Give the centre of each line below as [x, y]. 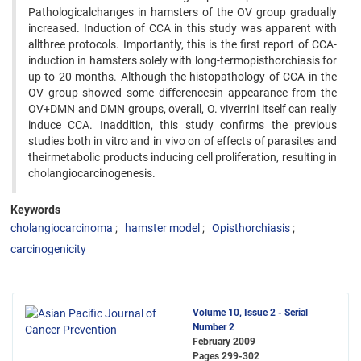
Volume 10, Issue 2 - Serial [250, 313]
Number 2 [214, 327]
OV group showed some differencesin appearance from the [183, 93]
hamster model [162, 228]
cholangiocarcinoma [62, 228]
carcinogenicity [48, 249]
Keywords [35, 210]
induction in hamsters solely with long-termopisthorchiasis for [183, 60]
